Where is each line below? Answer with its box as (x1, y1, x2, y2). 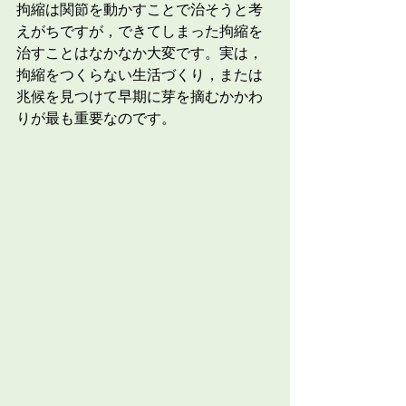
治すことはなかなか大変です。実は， (16, 45, 263, 62)
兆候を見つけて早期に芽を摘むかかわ (16, 89, 263, 105)
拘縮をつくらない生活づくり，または (16, 67, 263, 83)
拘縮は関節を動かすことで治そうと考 (16, 2, 263, 18)
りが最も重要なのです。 (16, 111, 176, 127)
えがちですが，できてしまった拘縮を (16, 24, 263, 40)
